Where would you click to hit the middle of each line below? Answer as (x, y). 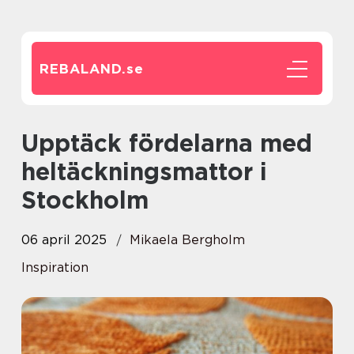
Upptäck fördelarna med (30, 143)
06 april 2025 (64, 240)
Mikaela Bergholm (187, 240)
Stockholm (85, 200)
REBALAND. (83, 69)
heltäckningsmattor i (144, 171)
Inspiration (55, 267)
